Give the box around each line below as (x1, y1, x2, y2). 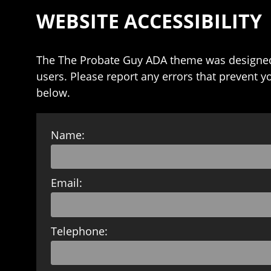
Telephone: (51, 223, 108, 238)
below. (36, 85, 70, 100)
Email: (51, 175, 83, 191)
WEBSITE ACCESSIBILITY (36, 8, 262, 34)
